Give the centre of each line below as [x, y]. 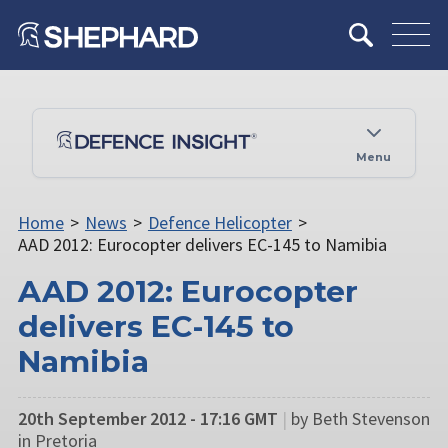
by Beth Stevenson [360, 418]
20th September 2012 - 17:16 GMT [148, 418]
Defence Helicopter [219, 222]
